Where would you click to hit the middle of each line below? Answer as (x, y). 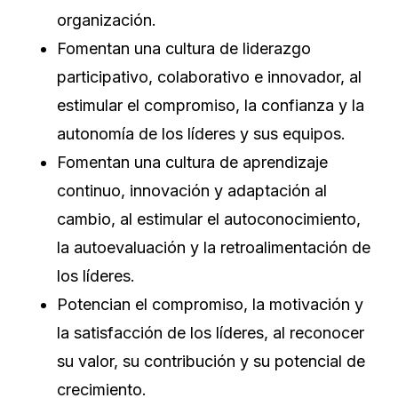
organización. (107, 20)
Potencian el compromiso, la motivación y (210, 305)
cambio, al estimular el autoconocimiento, (209, 219)
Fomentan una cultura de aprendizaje (192, 163)
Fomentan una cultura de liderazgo (184, 49)
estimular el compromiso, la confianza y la (211, 106)
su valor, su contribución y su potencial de (211, 362)
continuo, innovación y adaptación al (192, 191)
